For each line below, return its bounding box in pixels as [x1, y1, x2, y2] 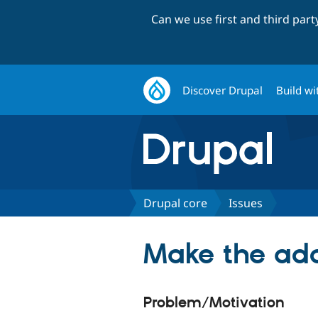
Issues [229, 194, 263, 211]
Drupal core [143, 194, 207, 211]
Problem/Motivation [143, 293, 285, 312]
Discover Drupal [182, 82, 263, 97]
